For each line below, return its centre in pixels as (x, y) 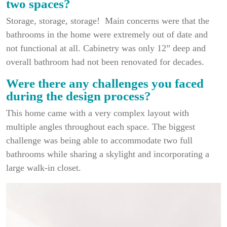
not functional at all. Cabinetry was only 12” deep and (106, 48)
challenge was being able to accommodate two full (99, 140)
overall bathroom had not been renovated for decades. (105, 62)
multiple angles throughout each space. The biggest (101, 127)
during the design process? (79, 96)
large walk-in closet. (44, 168)
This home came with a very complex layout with (98, 113)
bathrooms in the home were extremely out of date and (107, 34)
